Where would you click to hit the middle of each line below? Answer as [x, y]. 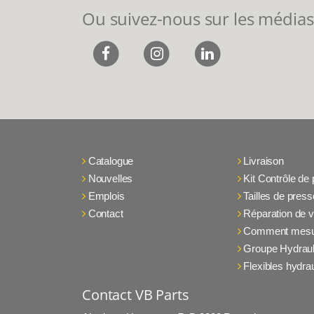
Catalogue [111, 161]
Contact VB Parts [136, 294]
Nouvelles [110, 178]
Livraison [264, 161]
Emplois [106, 196]
